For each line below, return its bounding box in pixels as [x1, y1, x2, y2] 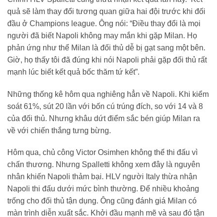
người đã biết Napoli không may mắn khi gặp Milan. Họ [7, 31, 197, 40]
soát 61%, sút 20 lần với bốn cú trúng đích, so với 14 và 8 [7, 102, 203, 110]
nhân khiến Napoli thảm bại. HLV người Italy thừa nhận [7, 172, 197, 181]
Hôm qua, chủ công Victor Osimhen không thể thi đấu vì [7, 148, 198, 157]
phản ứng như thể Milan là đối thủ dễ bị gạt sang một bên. [7, 43, 205, 52]
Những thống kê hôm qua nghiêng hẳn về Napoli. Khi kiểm [7, 90, 209, 98]
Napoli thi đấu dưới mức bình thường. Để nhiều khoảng [7, 185, 199, 193]
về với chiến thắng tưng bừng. [7, 126, 111, 135]
